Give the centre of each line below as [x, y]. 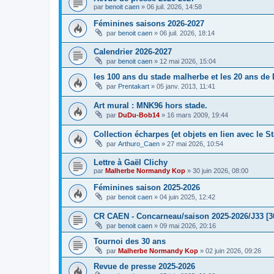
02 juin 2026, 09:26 [233, 250]
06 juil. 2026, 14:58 [174, 6]
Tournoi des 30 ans [130, 241]
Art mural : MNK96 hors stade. [150, 105]
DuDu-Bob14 [139, 115]
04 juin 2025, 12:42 [187, 197]
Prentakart [134, 87]
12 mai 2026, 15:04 [188, 61]
